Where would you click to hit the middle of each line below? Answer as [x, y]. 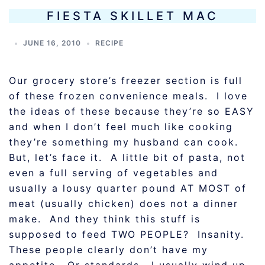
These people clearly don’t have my [109, 250]
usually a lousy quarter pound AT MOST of [128, 188]
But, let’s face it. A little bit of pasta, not [127, 157]
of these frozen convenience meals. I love [128, 96]
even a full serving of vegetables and [114, 173]
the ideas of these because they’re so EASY [132, 111]
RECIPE [109, 43]
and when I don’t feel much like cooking [121, 127]
